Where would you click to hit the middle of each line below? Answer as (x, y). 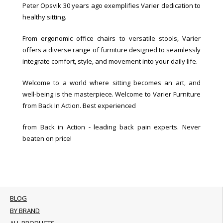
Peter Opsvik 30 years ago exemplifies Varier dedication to (111, 6)
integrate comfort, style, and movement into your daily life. (110, 61)
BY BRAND (25, 211)
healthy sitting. (44, 17)
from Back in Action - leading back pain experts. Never (111, 127)
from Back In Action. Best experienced (79, 106)
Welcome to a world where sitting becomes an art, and (111, 83)
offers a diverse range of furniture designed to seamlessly (111, 50)
